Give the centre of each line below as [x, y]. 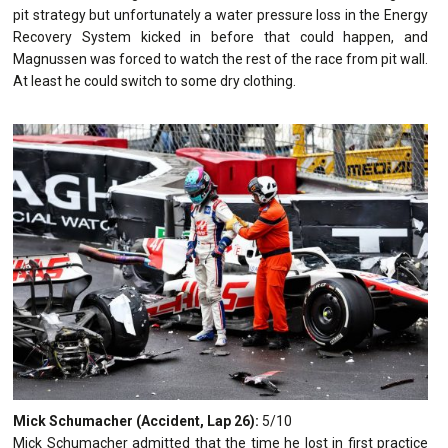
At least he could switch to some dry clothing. [154, 80]
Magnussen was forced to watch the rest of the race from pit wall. [220, 58]
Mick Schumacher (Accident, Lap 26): [136, 420]
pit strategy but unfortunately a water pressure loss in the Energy [220, 14]
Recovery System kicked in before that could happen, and [220, 36]
